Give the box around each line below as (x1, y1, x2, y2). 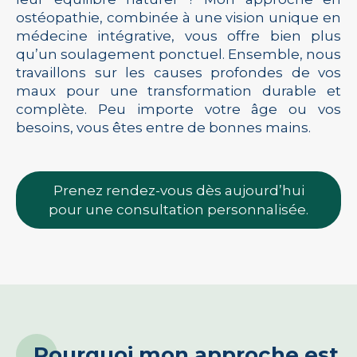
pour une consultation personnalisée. (49, 202, 308, 218)
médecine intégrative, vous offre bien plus (16, 28, 341, 44)
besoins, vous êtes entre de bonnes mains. (16, 120, 311, 135)
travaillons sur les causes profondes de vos (16, 65, 341, 80)
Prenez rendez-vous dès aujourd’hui (53, 182, 304, 198)
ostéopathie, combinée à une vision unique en (16, 10, 341, 25)
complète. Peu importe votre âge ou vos (16, 101, 341, 117)
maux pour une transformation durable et (16, 83, 341, 99)
